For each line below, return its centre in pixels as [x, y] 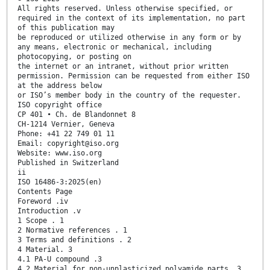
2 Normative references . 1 [72, 231]
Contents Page [45, 192]
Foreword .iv [43, 202]
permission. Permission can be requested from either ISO [133, 76]
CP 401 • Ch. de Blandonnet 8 [77, 115]
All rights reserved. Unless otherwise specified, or [125, 9]
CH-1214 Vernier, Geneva [66, 124]
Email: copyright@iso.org [68, 144]
